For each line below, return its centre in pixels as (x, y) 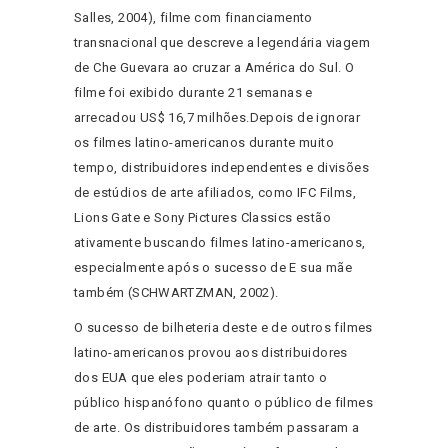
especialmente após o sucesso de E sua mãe (213, 268)
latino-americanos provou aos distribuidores (211, 353)
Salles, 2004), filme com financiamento (193, 18)
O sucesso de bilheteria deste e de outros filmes (223, 328)
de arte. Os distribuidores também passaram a (217, 428)
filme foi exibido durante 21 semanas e (193, 93)
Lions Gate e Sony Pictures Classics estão (202, 218)
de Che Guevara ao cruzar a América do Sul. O (214, 68)
